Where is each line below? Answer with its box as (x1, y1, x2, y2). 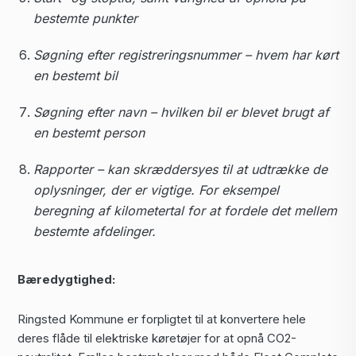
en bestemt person (33, 125, 145, 141)
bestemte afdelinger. (33, 223, 156, 239)
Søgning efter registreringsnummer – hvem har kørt (33, 47, 339, 63)
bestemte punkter (33, 10, 137, 26)
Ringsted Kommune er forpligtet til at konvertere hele (17, 311, 306, 327)
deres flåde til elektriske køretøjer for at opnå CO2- (17, 331, 296, 346)
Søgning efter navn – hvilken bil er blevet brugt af (33, 104, 329, 120)
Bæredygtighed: (17, 272, 115, 287)
